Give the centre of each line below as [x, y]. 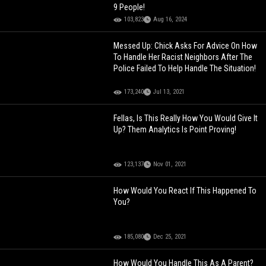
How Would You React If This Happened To [185, 191]
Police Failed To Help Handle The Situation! [185, 69]
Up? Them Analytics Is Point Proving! [175, 130]
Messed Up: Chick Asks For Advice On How [186, 46]
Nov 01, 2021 [170, 164]
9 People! [129, 7]
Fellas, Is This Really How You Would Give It [186, 118]
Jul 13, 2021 [169, 92]
